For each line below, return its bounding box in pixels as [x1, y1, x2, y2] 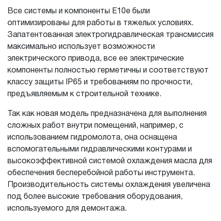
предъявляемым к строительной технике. [7, 90, 161, 98]
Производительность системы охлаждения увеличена [7, 181, 210, 189]
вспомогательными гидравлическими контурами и [7, 146, 192, 153]
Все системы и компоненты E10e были [7, 7, 150, 15]
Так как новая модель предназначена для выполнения [7, 110, 207, 118]
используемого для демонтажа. [7, 205, 127, 213]
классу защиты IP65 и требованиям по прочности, [7, 78, 192, 86]
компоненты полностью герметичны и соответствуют [7, 67, 209, 74]
